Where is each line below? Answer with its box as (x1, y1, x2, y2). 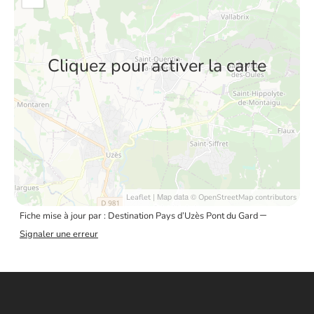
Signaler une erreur (20, 228, 98, 240)
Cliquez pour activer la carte (48, 54, 266, 78)
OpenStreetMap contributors (198, 192, 296, 203)
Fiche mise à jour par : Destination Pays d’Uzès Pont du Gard (20, 210, 260, 222)
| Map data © (151, 191, 198, 202)
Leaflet (126, 192, 151, 203)
